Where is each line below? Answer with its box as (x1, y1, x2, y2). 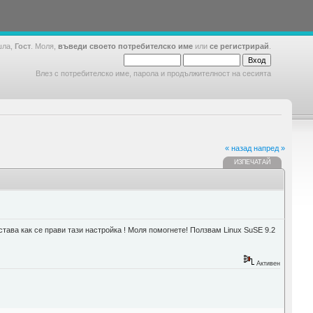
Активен (254, 260, 280, 268)
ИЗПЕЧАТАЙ (233, 159, 270, 166)
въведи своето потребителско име (58, 42, 193, 50)
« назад (225, 143, 252, 152)
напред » (254, 143, 285, 152)
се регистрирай (210, 42, 269, 50)
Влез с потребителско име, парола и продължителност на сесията (36, 69, 271, 78)
